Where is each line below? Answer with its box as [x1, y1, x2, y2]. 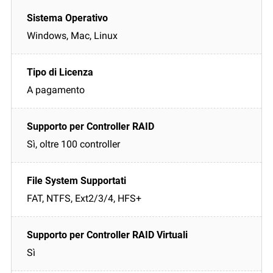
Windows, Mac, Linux [27, 29, 118, 41]
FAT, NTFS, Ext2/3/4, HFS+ [27, 192, 141, 204]
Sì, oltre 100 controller [27, 138, 120, 150]
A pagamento [27, 83, 85, 96]
